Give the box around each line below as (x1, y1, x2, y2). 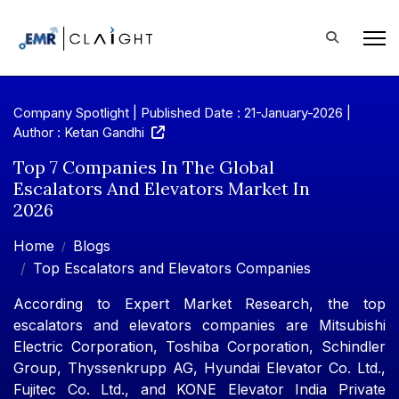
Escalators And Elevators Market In (13, 177, 310, 199)
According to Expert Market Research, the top (13, 295, 386, 313)
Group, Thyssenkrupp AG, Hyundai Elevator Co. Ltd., (13, 359, 386, 377)
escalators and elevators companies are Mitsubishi (13, 316, 386, 334)
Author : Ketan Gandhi (13, 124, 151, 141)
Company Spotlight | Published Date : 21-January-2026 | (13, 104, 351, 121)
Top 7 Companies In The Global (13, 156, 274, 178)
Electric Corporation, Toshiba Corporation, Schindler (13, 338, 386, 355)
